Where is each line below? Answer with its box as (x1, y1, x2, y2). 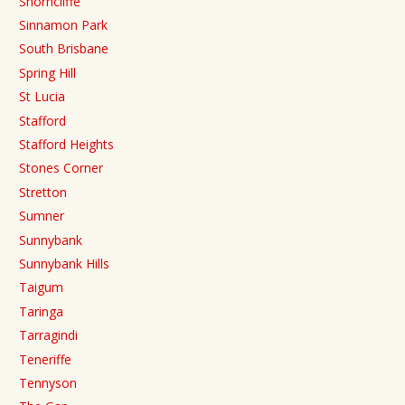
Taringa (19, 302, 63, 320)
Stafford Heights (19, 135, 114, 153)
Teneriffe (19, 350, 71, 368)
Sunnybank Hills (19, 254, 109, 272)
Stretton (19, 183, 67, 201)
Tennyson (19, 373, 77, 391)
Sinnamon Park (19, 16, 108, 34)
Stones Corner (19, 159, 103, 177)
